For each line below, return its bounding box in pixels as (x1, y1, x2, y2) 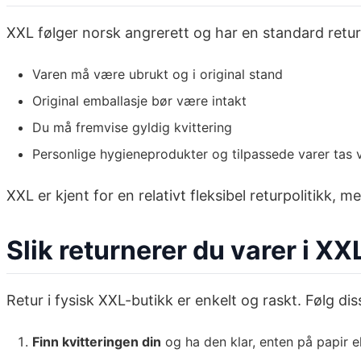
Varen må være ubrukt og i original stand (32, 66, 283, 83)
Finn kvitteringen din (32, 334, 161, 351)
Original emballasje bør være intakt (32, 93, 247, 110)
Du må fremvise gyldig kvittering (32, 119, 232, 136)
